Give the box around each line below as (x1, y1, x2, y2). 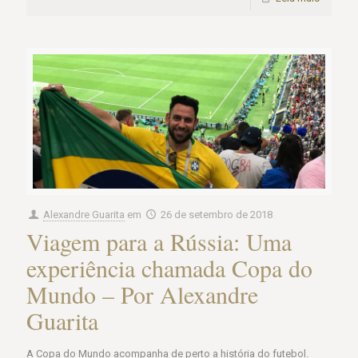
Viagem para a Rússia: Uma (26, 225, 292, 257)
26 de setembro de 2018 (161, 208, 273, 221)
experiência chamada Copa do (26, 251, 312, 284)
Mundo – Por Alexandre (26, 277, 258, 310)
